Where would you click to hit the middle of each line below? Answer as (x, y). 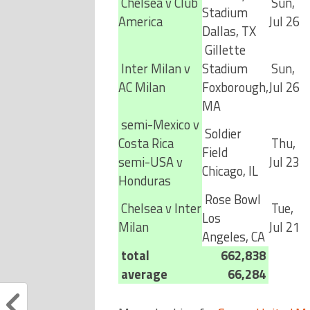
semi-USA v (150, 162)
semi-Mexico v (158, 125)
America (140, 21)
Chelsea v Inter (159, 208)
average (143, 274)
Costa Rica (146, 143)
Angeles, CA (233, 237)
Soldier (221, 134)
